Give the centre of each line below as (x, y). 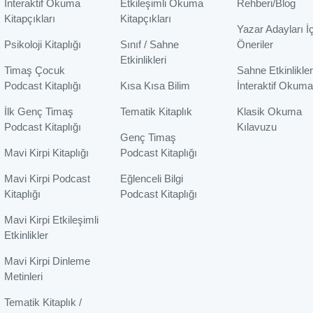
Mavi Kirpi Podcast (47, 179)
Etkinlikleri (144, 60)
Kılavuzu (256, 127)
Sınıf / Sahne (150, 45)
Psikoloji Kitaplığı (42, 45)
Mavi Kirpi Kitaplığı (46, 153)
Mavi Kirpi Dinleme (47, 261)
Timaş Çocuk (34, 71)
